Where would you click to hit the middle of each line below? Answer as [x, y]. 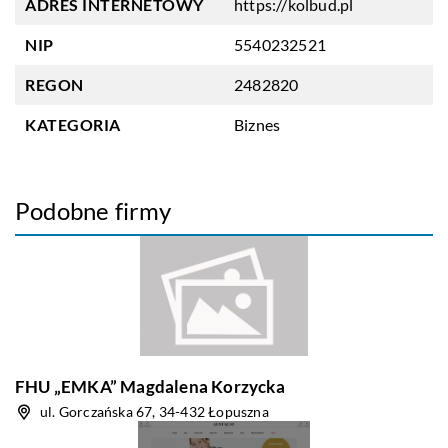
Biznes [257, 124]
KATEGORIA [73, 124]
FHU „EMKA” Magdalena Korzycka [150, 386]
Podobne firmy [93, 210]
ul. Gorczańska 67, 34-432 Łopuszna [154, 411]
